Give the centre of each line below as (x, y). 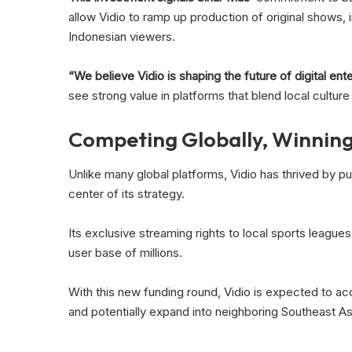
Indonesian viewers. (122, 36)
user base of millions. (125, 253)
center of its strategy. (126, 194)
